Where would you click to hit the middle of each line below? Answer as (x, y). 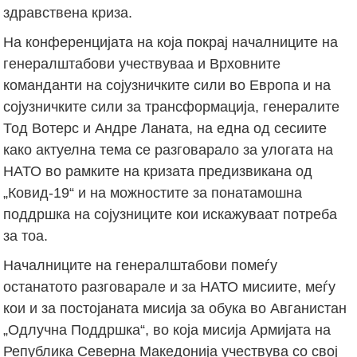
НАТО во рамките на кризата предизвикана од (158, 171)
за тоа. (26, 235)
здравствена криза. (68, 12)
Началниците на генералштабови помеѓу (141, 265)
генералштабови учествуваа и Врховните (142, 63)
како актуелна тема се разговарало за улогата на (169, 149)
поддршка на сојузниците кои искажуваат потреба (171, 214)
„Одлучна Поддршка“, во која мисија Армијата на (167, 330)
